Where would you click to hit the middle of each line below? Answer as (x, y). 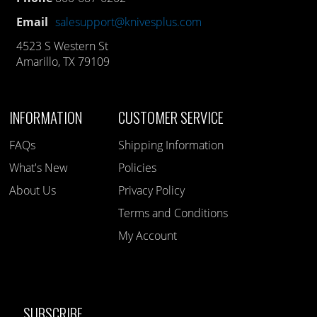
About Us (33, 191)
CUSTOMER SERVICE (171, 117)
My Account (148, 236)
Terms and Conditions (173, 213)
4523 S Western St (63, 46)
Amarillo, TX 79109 (63, 62)
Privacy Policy (152, 191)
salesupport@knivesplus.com (129, 22)
